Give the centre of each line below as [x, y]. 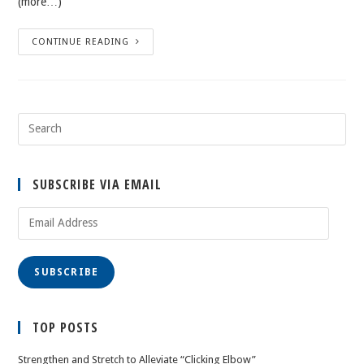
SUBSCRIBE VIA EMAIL [97, 184]
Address [37, 234]
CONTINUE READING [81, 41]
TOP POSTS [66, 327]
